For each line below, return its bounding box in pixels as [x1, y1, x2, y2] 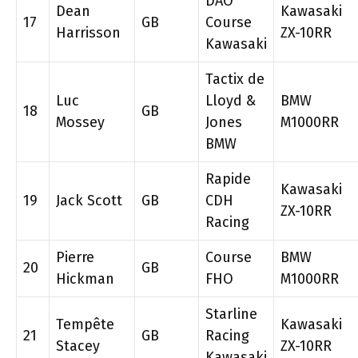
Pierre [56, 249, 94, 266]
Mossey [56, 113, 105, 131]
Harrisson [56, 24, 121, 42]
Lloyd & [205, 92, 256, 109]
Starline [205, 305, 257, 323]
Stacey [56, 337, 100, 355]
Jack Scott [56, 192, 122, 209]
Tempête [56, 316, 114, 333]
